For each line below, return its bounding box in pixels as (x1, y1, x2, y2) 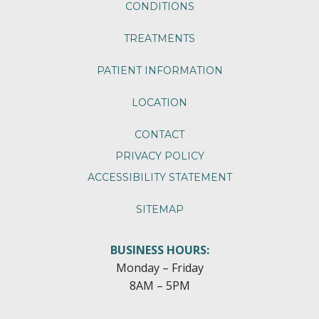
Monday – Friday (115, 259, 204, 276)
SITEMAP (135, 202, 184, 216)
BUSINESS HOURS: (110, 241, 209, 258)
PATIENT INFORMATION (96, 63, 223, 77)
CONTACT (135, 127, 184, 141)
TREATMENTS (124, 31, 195, 45)
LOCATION (132, 95, 187, 109)
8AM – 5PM (129, 277, 190, 293)
